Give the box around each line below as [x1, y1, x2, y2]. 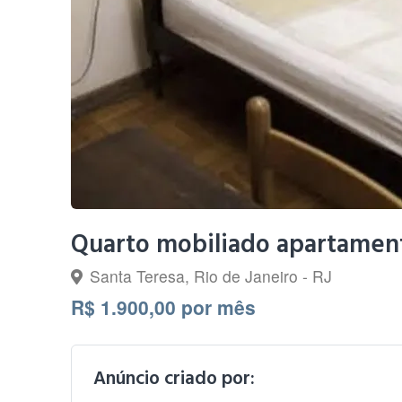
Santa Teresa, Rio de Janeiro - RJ [90, 265, 333, 287]
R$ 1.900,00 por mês [71, 293, 257, 320]
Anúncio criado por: [93, 365, 256, 391]
